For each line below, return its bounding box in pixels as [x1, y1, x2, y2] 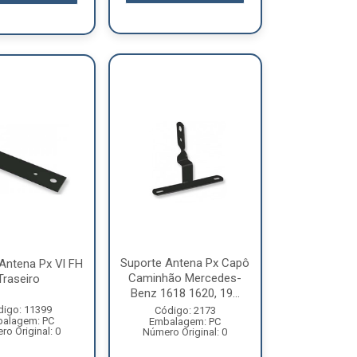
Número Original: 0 [143, 325, 228, 338]
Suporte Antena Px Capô [120, 255, 250, 270]
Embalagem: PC [149, 315, 222, 328]
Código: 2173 [154, 304, 216, 316]
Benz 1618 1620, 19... [130, 285, 240, 300]
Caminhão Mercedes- [128, 270, 242, 285]
